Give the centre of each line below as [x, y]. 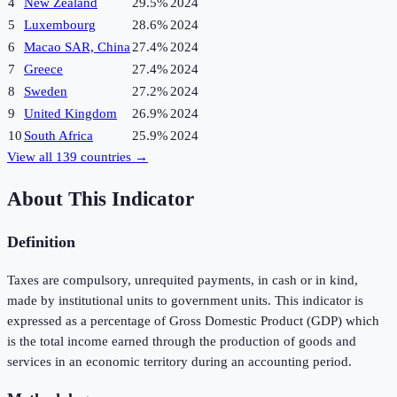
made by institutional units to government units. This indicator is [185, 300]
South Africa [58, 136]
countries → [113, 157]
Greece [43, 70]
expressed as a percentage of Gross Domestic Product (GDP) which [193, 320]
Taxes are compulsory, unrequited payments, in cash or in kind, [183, 280]
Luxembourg [60, 25]
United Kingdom [70, 114]
